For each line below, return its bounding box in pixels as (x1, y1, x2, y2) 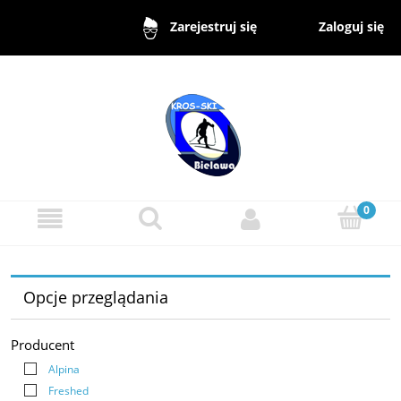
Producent (11, 336, 74, 354)
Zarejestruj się (169, 18, 257, 36)
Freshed (48, 383, 89, 398)
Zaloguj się (319, 17, 385, 35)
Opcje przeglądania (22, 286, 168, 309)
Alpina (48, 362, 80, 377)
